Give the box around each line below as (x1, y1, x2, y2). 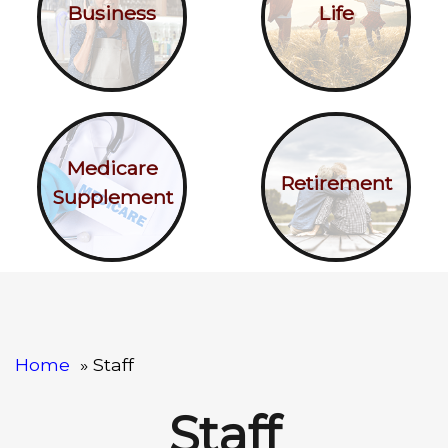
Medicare (66, 156, 158, 181)
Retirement (280, 170, 392, 195)
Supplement (51, 185, 173, 210)
